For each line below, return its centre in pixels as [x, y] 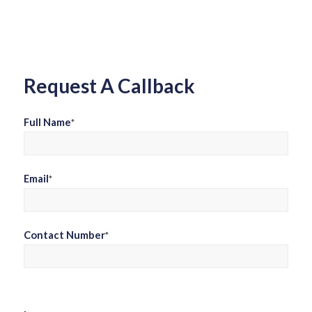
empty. [40, 26]
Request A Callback [109, 86]
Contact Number [64, 234]
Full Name [47, 122]
